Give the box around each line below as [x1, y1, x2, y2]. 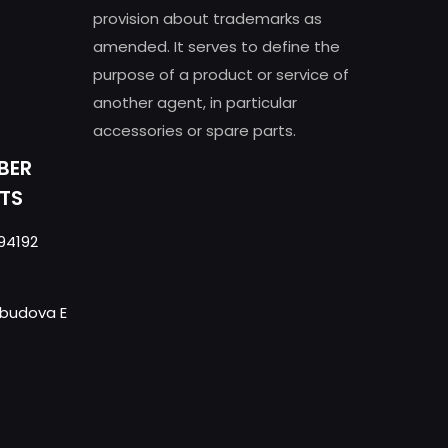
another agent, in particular [93, 92, 297, 114]
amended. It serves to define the [93, 36, 340, 58]
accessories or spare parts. [93, 120, 296, 142]
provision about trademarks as [93, 8, 322, 30]
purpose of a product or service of [93, 64, 349, 86]
